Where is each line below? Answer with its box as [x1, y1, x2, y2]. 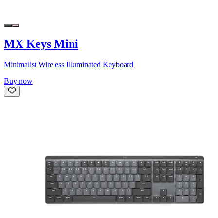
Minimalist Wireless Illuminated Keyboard [4, 60, 133, 69]
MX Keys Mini [4, 37, 78, 51]
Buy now [4, 77, 33, 86]
